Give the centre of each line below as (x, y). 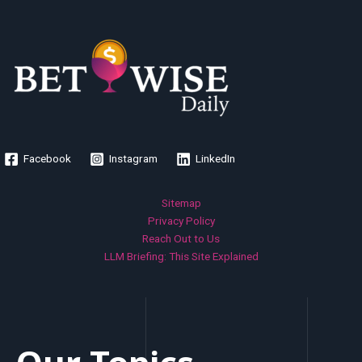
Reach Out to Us (181, 239)
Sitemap (181, 203)
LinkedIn (216, 159)
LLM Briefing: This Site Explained (181, 257)
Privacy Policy (181, 221)
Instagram (134, 159)
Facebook (48, 159)
